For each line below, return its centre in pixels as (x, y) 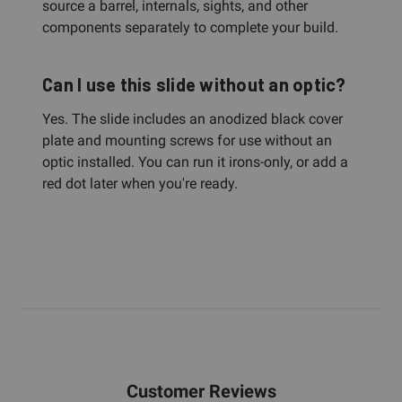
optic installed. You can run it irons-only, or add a (195, 162)
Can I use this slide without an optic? (194, 84)
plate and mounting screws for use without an (187, 140)
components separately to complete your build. (190, 27)
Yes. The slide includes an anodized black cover (192, 118)
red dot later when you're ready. (140, 183)
